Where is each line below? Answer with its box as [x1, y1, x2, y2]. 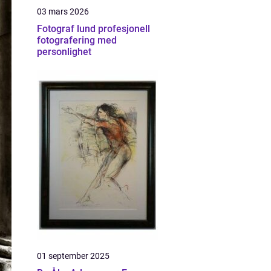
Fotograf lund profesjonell [37, 23, 98, 34]
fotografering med [37, 34, 117, 46]
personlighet [37, 46, 91, 57]
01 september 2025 [37, 251, 109, 261]
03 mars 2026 [37, 7, 89, 16]
